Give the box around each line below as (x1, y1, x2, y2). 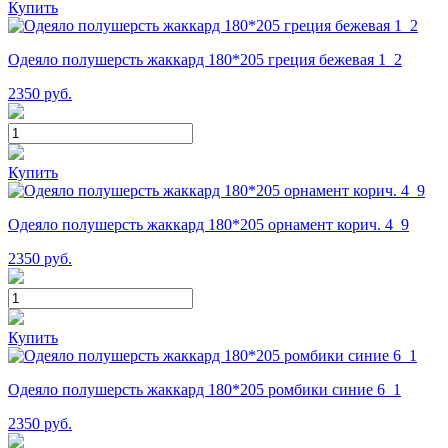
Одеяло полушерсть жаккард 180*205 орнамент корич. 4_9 (8, 215, 409, 233)
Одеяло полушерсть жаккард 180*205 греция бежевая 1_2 (8, 50, 402, 68)
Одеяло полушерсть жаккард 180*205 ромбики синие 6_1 (8, 380, 401, 398)
